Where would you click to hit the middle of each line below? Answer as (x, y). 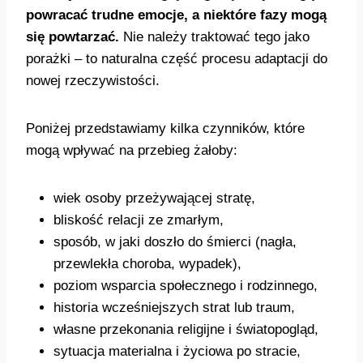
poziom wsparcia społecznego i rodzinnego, (186, 286)
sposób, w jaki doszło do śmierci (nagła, (175, 242)
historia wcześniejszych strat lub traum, (174, 308)
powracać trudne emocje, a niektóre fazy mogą (176, 15)
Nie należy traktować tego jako (214, 37)
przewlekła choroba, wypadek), (147, 264)
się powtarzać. (73, 37)
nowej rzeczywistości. (93, 81)
